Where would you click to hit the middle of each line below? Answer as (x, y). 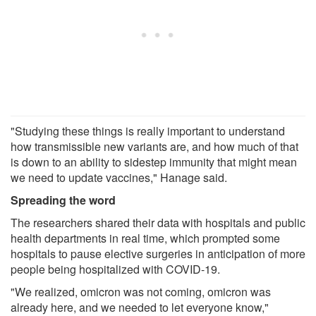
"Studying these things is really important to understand (148, 130)
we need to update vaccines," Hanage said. (119, 177)
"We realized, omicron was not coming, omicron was (141, 291)
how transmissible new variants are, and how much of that (154, 146)
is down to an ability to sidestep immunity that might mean (154, 162)
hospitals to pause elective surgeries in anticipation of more (158, 253)
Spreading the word (63, 200)
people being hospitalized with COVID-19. (115, 269)
